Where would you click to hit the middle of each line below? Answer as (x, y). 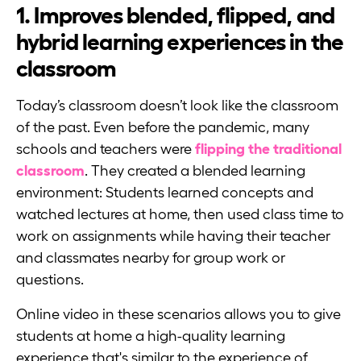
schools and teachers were (106, 149)
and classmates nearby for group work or (151, 258)
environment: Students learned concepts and (165, 193)
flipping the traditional (268, 149)
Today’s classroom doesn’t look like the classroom (177, 106)
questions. (50, 280)
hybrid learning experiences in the (180, 42)
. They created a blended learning (195, 171)
